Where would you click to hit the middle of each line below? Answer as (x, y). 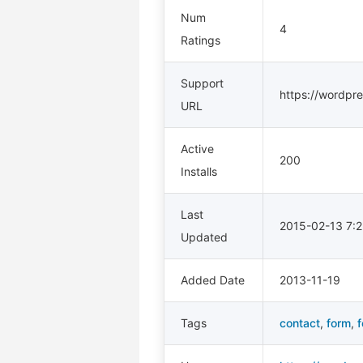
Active (197, 149)
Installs (199, 171)
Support (202, 83)
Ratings (201, 40)
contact (300, 323)
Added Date (213, 280)
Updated (204, 237)
